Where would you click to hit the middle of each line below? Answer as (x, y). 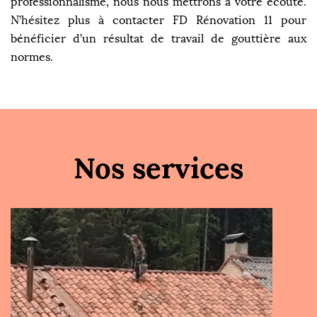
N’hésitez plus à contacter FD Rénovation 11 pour (158, 20)
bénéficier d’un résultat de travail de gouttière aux (158, 39)
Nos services (158, 168)
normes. (32, 57)
